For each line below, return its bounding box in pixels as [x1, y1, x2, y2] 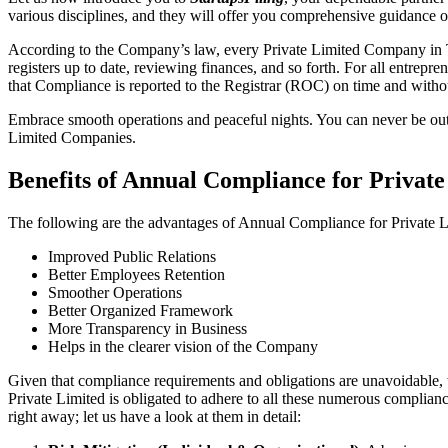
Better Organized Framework [48, 301, 233, 319]
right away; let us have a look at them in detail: [8, 407, 301, 425]
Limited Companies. [8, 129, 136, 147]
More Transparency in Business [48, 319, 247, 337]
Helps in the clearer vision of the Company [48, 337, 318, 355]
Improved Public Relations [48, 247, 216, 265]
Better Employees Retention [48, 265, 225, 283]
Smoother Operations [48, 283, 182, 301]
